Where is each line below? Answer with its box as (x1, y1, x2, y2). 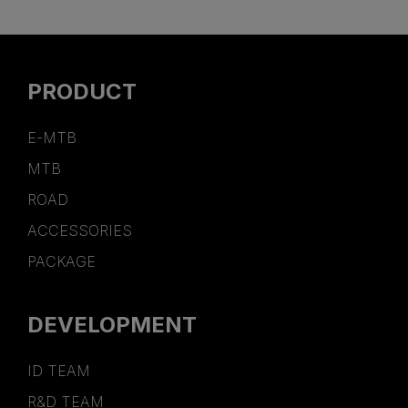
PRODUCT (27, 78, 137, 106)
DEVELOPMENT (27, 311, 197, 339)
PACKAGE (27, 252, 96, 271)
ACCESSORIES (27, 221, 132, 240)
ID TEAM (27, 362, 90, 381)
